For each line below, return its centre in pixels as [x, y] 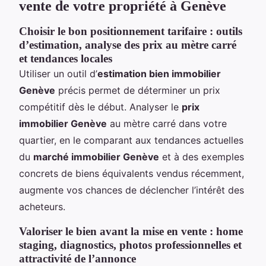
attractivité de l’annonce [77, 258]
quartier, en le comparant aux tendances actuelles [131, 140]
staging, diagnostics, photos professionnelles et [130, 245]
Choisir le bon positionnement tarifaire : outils [131, 31]
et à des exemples [202, 156]
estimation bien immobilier [159, 73]
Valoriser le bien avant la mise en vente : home [131, 231]
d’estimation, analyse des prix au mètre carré [128, 45]
